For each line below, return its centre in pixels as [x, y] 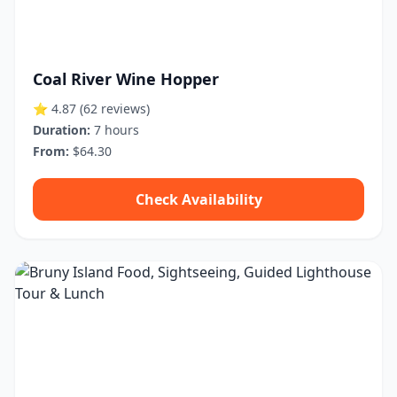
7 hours [115, 130]
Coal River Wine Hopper [126, 79]
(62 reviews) [115, 109]
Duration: [62, 130]
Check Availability [198, 199]
